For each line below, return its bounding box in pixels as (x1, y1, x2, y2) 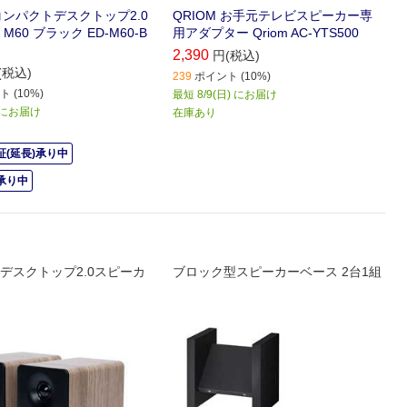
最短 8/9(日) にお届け (173, 87, 278, 101)
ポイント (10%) (194, 69, 272, 83)
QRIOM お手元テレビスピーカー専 (173, 7, 373, 23)
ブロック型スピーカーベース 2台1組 (173, 263, 382, 279)
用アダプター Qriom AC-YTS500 (173, 25, 360, 40)
